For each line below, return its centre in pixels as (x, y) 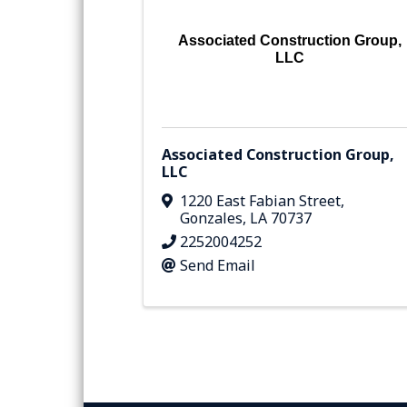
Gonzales (211, 218)
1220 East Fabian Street (260, 201)
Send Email (218, 266)
